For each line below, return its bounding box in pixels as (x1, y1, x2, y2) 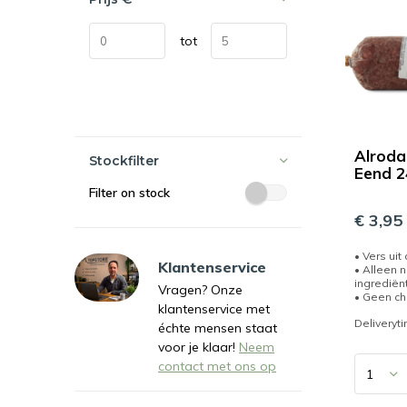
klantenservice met (158, 301, 270, 317)
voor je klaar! (158, 339, 239, 355)
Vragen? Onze (158, 282, 243, 298)
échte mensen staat (158, 320, 277, 336)
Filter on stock (89, 184, 170, 201)
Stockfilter (89, 153, 159, 169)
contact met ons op (158, 358, 276, 374)
